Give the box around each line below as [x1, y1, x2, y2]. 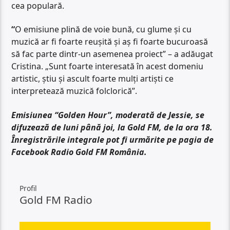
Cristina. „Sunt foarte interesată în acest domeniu [11, 61, 204, 72]
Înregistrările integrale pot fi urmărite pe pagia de [11, 133, 214, 145]
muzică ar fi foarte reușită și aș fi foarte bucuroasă [11, 36, 208, 48]
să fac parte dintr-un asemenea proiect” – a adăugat [11, 48, 214, 60]
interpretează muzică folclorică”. [11, 85, 138, 97]
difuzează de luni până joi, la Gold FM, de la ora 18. [11, 121, 213, 133]
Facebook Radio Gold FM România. [11, 146, 147, 158]
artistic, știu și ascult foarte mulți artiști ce [11, 73, 174, 85]
